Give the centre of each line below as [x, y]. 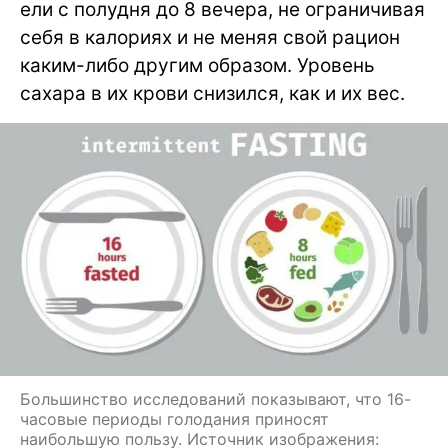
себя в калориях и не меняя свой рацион [210, 38]
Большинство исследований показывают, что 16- [215, 398]
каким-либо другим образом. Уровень [197, 66]
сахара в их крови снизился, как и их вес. [212, 94]
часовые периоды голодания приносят [174, 418]
